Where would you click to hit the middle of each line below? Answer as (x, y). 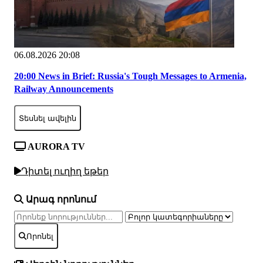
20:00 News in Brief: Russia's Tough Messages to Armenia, (130, 76)
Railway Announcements (64, 89)
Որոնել (40, 236)
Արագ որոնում (60, 200)
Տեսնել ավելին (48, 118)
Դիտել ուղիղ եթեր (65, 171)
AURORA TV (55, 147)
